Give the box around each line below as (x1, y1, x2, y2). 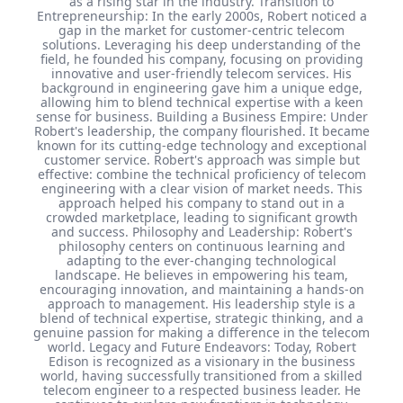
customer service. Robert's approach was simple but (43, 150, 360, 168)
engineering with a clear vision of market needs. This (40, 179, 363, 197)
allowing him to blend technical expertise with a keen (40, 93, 363, 111)
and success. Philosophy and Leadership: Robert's (50, 222, 353, 240)
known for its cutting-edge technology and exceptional (36, 136, 367, 154)
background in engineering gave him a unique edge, (40, 78, 363, 96)
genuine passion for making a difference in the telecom (33, 323, 370, 341)
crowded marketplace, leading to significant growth (45, 208, 358, 226)
